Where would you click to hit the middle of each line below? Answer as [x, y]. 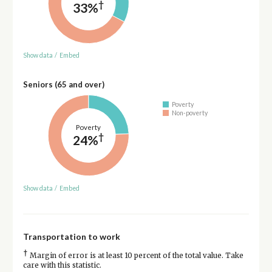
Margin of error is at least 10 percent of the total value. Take [135, 255]
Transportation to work [71, 236]
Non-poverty [190, 113]
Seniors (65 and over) [63, 85]
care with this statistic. [62, 265]
